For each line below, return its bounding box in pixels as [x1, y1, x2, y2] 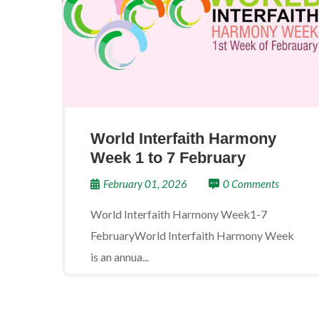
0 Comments [223, 177, 279, 190]
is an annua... [90, 250, 149, 263]
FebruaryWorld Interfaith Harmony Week [90, 229, 294, 242]
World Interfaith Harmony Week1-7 [90, 207, 267, 221]
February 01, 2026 [103, 177, 187, 190]
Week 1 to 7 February [90, 149, 246, 167]
